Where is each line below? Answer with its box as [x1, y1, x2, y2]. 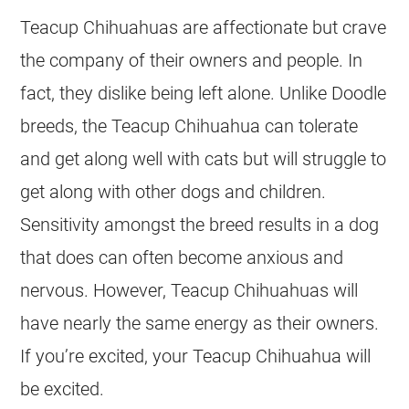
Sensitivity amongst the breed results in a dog [20, 213, 380, 236]
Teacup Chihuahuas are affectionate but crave [20, 16, 387, 38]
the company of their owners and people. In [20, 48, 363, 71]
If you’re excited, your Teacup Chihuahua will [20, 344, 372, 367]
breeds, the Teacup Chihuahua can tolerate [20, 114, 359, 137]
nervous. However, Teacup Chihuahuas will [20, 278, 359, 301]
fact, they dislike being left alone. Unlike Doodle [20, 81, 387, 104]
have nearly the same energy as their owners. [20, 311, 380, 334]
